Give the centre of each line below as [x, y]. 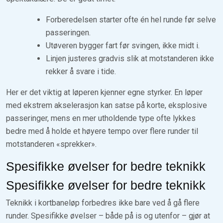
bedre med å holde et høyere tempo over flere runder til [102, 131]
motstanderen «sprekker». [51, 144]
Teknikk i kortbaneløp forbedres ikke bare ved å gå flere [103, 203]
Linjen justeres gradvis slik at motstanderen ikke [130, 58]
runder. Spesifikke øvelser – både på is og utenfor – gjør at [108, 216]
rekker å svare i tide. [81, 71]
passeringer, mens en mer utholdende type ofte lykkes [101, 118]
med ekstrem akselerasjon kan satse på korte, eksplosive [107, 105]
